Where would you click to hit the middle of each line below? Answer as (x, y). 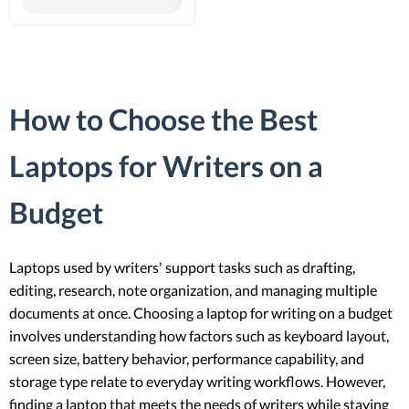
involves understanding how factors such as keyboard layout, (199, 335)
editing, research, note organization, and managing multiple (193, 289)
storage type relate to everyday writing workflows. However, (197, 381)
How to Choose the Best (163, 120)
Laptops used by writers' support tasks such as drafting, (182, 267)
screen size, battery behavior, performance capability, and (187, 358)
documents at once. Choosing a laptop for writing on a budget (201, 312)
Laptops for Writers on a (166, 166)
